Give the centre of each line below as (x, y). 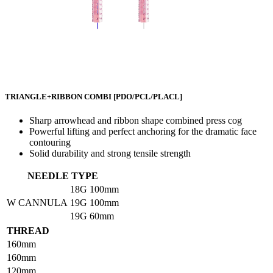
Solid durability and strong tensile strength (110, 154)
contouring (50, 143)
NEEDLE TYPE (63, 176)
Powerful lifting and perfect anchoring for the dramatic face (143, 132)
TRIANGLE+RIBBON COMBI (59, 97)
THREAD (28, 231)
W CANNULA (37, 203)
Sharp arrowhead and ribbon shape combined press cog (136, 121)
